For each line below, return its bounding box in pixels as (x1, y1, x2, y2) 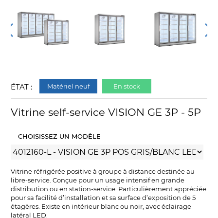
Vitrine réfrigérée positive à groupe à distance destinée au (11, 167, 195, 176)
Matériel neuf (47, 82, 90, 91)
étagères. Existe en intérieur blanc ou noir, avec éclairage (11, 202, 192, 211)
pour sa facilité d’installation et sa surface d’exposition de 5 (11, 194, 196, 202)
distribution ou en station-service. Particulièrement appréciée (11, 185, 207, 193)
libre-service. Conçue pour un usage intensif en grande (11, 176, 185, 184)
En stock (113, 82, 141, 91)
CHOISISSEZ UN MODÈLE (18, 132, 101, 141)
